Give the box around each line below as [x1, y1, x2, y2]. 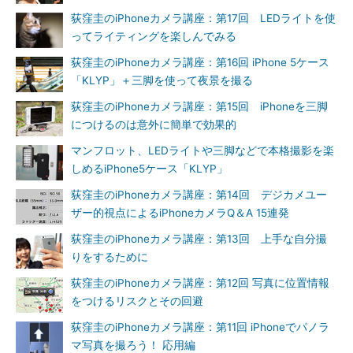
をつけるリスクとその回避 [71, 295, 203, 307]
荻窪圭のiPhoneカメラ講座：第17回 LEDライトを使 [71, 12, 336, 24]
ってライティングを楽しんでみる [71, 30, 236, 43]
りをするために [71, 251, 148, 263]
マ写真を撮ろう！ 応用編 [71, 339, 195, 351]
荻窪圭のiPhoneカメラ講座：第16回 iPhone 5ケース [71, 56, 329, 69]
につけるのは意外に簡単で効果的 [71, 118, 236, 131]
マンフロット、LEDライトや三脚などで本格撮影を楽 [71, 144, 334, 157]
